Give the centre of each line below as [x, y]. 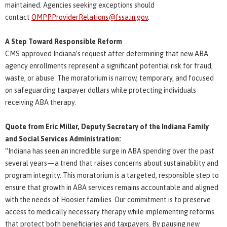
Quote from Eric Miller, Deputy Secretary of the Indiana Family [107, 126]
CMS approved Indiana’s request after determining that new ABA [107, 53]
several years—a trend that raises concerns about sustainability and [112, 163]
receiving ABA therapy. [41, 102]
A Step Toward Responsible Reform [64, 41]
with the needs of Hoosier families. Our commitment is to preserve [108, 199]
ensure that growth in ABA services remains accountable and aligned [112, 187]
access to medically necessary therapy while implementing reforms [110, 212]
